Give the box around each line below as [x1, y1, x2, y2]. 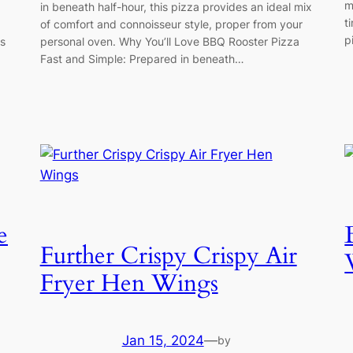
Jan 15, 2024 [121, 333, 204, 349]
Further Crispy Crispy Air [39, 240, 297, 272]
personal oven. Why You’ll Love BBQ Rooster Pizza [39, 35, 299, 49]
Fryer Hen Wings [39, 267, 218, 299]
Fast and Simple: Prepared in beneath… [39, 52, 244, 66]
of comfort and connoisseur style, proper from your [39, 17, 303, 32]
